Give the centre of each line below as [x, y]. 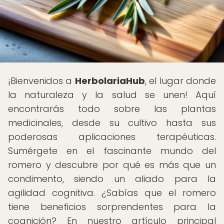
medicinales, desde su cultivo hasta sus [112, 123]
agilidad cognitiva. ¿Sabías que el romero [112, 193]
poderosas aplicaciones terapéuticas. [112, 137]
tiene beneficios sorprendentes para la [112, 207]
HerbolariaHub [110, 81]
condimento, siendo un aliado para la [112, 179]
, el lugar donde [180, 81]
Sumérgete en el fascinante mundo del [112, 151]
